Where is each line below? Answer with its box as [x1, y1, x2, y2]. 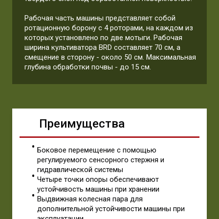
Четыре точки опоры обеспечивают [37, 175, 159, 184]
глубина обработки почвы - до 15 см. [24, 63, 151, 71]
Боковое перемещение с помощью [37, 146, 156, 154]
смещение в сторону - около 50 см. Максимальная [24, 53, 196, 62]
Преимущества [39, 117, 125, 131]
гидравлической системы [37, 165, 123, 174]
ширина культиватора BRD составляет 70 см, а [24, 43, 180, 52]
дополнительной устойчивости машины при [37, 204, 185, 213]
